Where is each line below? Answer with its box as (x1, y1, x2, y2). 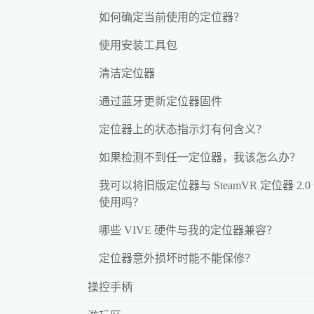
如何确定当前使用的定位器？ (99, 11, 245, 23)
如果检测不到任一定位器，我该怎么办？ (99, 151, 301, 163)
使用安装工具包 (99, 39, 177, 51)
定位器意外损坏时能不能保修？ (99, 252, 256, 264)
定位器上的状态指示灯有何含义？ (99, 123, 267, 135)
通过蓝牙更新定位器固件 (99, 95, 222, 107)
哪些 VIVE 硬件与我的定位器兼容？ (99, 224, 278, 236)
